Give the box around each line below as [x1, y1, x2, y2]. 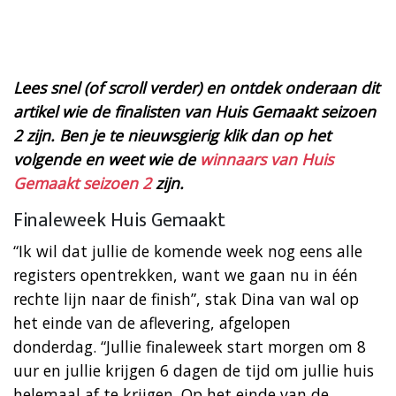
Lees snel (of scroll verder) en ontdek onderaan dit [13, 76, 379, 98]
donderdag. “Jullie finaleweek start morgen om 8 [13, 335, 366, 357]
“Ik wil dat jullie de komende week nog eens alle [13, 240, 362, 262]
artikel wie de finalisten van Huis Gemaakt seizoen [13, 100, 376, 122]
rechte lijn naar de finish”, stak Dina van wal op [13, 287, 359, 309]
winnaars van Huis [200, 148, 333, 170]
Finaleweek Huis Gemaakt [13, 203, 225, 237]
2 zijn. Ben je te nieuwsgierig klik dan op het [13, 124, 331, 146]
